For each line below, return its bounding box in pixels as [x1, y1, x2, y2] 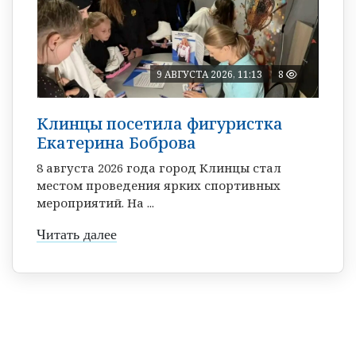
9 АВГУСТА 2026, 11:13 [157, 67, 262, 81]
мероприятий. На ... [37, 194, 154, 211]
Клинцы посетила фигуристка [37, 112, 283, 134]
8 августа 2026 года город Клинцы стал [37, 159, 281, 176]
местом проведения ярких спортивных [37, 176, 281, 193]
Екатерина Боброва [37, 131, 196, 153]
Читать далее [37, 226, 117, 242]
